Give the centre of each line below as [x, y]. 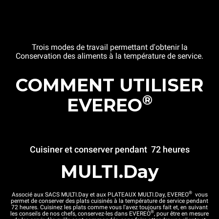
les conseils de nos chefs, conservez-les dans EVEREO [80, 213]
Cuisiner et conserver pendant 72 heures [109, 149]
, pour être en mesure [181, 213]
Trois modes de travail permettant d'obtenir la [109, 47]
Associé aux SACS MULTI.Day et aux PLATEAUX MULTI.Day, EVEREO [100, 194]
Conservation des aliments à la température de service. [109, 56]
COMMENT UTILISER [109, 85]
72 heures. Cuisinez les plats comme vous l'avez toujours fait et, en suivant [109, 207]
